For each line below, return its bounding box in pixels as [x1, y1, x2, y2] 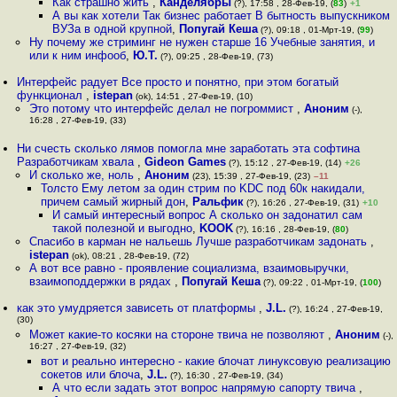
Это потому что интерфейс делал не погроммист [28, 102, 297, 115]
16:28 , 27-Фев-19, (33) [28, 115, 126, 128]
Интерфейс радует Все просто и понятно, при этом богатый [17, 75, 339, 89]
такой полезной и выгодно [52, 222, 193, 235]
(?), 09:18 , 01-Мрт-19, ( [258, 25, 361, 35]
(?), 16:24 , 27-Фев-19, [286, 304, 384, 314]
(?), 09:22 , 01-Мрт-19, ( [260, 277, 362, 287]
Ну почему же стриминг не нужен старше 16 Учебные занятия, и [28, 35, 375, 49]
